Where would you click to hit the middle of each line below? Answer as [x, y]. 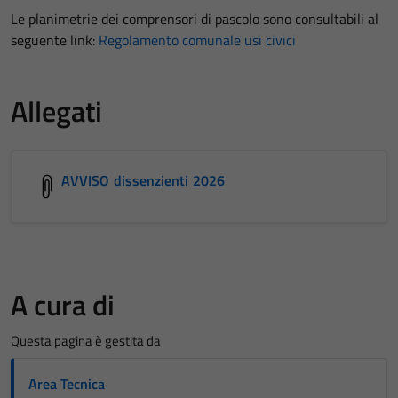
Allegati [56, 111]
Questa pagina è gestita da [86, 340]
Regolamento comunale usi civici [197, 40]
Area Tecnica [67, 383]
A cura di [63, 304]
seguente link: [55, 40]
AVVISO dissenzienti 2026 [143, 180]
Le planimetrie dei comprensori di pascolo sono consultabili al [195, 18]
